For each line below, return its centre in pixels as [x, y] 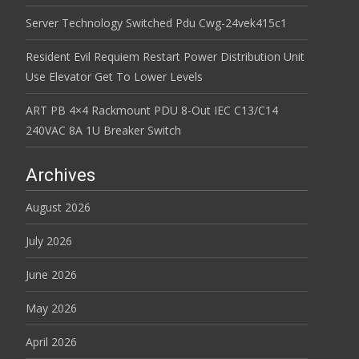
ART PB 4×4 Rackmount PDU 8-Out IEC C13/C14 [152, 110]
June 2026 [51, 274]
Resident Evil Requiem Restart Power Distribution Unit [165, 56]
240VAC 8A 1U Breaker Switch [103, 130]
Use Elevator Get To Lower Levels [114, 77]
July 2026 [49, 241]
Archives [61, 175]
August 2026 [58, 207]
